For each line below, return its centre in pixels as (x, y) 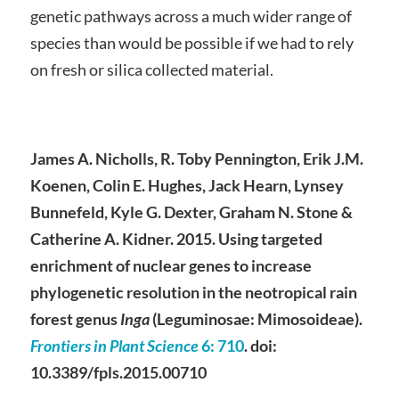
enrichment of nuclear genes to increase (171, 265)
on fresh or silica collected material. (151, 70)
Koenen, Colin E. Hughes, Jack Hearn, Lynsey (187, 185)
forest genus (75, 318)
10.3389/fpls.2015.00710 (118, 372)
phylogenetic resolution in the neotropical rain (193, 292)
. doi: (260, 345)
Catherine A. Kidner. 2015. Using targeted (176, 238)
